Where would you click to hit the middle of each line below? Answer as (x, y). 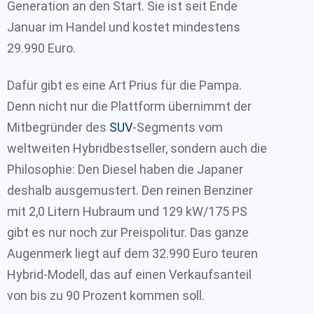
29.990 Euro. (41, 48)
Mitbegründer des (58, 127)
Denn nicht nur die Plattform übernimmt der (129, 106)
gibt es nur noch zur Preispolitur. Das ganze (128, 232)
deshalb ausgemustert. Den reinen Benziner (130, 190)
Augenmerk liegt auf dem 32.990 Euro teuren (132, 253)
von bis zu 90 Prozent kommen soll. (106, 295)
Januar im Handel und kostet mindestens (124, 27)
